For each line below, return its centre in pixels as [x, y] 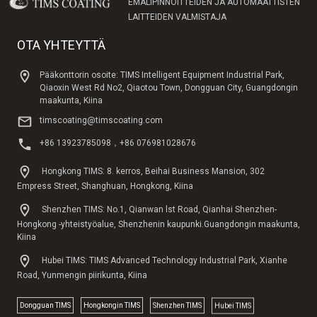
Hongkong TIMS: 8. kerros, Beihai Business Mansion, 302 [152, 171]
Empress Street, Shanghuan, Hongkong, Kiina [105, 186]
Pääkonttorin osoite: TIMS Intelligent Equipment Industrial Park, [162, 75]
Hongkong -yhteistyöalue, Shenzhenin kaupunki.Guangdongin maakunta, [158, 224]
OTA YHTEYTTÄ [61, 45]
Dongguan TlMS [45, 305]
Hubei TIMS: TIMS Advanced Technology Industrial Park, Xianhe [163, 260]
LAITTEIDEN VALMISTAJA [177, 17]
